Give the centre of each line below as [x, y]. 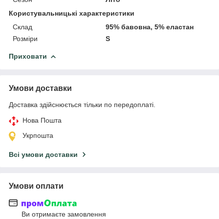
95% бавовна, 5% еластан [150, 27]
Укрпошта [38, 135]
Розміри [25, 38]
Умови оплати [36, 186]
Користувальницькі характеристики [72, 13]
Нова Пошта [42, 120]
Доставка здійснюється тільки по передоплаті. [82, 104]
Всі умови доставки [43, 154]
